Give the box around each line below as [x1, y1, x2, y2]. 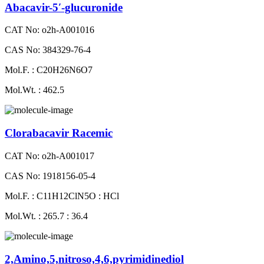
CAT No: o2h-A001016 [5, 25, 94, 35]
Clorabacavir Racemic [5, 127, 113, 140]
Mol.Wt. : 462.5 [5, 85, 64, 95]
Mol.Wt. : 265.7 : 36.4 [5, 210, 88, 221]
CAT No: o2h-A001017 [5, 150, 94, 161]
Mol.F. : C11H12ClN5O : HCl [5, 190, 119, 201]
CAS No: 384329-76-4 [5, 45, 91, 55]
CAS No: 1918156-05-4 [5, 170, 95, 181]
